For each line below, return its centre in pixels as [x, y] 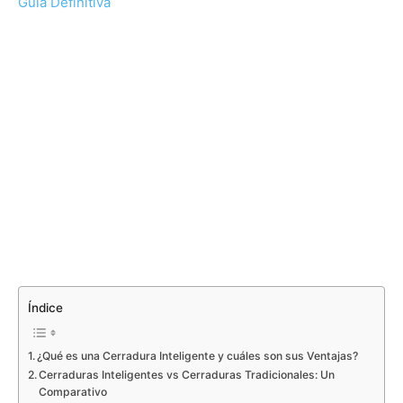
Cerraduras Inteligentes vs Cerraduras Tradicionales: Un [187, 375]
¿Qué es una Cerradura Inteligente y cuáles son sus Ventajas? [198, 356]
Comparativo [73, 392]
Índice [45, 308]
